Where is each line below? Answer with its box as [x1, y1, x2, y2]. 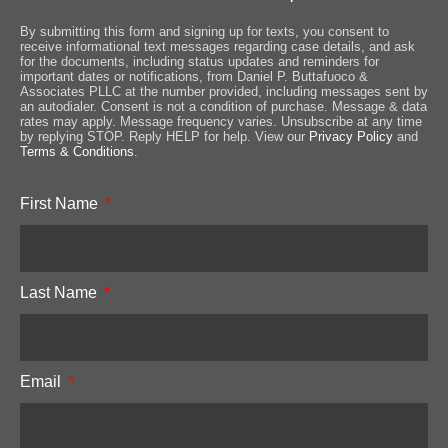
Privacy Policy [309, 128, 393, 144]
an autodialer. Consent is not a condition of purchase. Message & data [20, 98, 427, 114]
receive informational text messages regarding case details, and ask [20, 38, 415, 54]
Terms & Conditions [20, 143, 134, 159]
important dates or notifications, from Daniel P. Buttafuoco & [20, 68, 368, 84]
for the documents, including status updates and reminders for [20, 53, 379, 69]
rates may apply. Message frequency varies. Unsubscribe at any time [20, 113, 422, 129]
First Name [20, 194, 102, 212]
